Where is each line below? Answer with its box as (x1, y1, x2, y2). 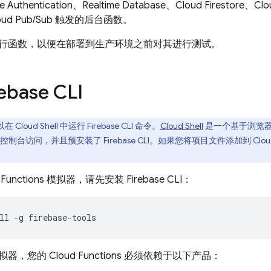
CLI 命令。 (119, 120, 160, 131)
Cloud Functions (49, 250, 122, 262)
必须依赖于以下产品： (122, 250, 221, 262)
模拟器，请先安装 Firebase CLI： (44, 174, 192, 186)
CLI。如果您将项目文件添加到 (135, 135, 253, 146)
